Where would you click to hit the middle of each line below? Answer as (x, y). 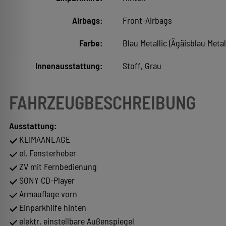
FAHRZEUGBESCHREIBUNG (102, 102)
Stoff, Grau (142, 66)
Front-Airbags (147, 20)
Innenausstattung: (69, 66)
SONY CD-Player (46, 180)
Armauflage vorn (47, 194)
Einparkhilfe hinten (52, 208)
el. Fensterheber (47, 153)
